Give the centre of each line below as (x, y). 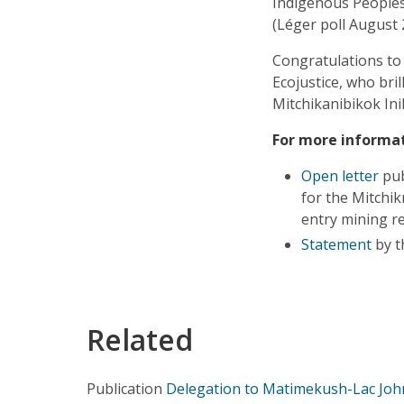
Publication (124, 388)
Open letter (342, 175)
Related (140, 339)
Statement (337, 244)
